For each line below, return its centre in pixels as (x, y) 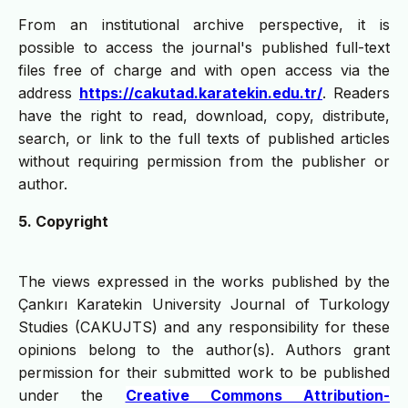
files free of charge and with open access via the (204, 71)
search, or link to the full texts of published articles (204, 139)
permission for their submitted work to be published (204, 373)
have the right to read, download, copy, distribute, (204, 116)
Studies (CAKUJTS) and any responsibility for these (204, 327)
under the (72, 396)
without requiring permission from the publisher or (204, 162)
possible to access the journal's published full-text (204, 48)
